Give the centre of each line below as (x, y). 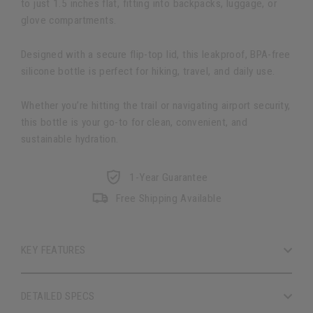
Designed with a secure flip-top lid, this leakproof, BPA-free (156, 54)
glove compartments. (69, 20)
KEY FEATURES (53, 250)
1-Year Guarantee (169, 177)
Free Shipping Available (169, 198)
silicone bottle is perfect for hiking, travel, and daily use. (148, 71)
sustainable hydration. (70, 139)
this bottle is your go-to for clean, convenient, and (134, 122)
